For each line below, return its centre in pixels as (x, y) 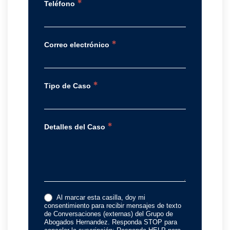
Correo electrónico (78, 44)
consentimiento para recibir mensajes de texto (113, 206)
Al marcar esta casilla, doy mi (100, 197)
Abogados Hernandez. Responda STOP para (111, 222)
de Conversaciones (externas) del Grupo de (109, 214)
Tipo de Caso (69, 85)
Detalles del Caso (76, 127)
